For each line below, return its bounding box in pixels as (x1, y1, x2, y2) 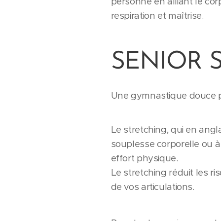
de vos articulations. (110, 181, 194, 192)
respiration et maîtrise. (110, 10, 204, 21)
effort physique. (110, 152, 178, 164)
